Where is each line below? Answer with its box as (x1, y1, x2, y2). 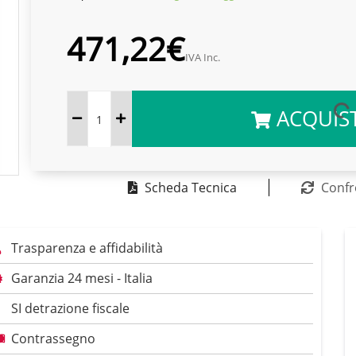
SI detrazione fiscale (11, 300, 130, 318)
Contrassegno (11, 330, 95, 348)
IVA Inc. (184, 50, 220, 64)
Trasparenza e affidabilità (11, 239, 163, 257)
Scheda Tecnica (144, 179, 237, 196)
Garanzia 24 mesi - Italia (11, 269, 153, 288)
